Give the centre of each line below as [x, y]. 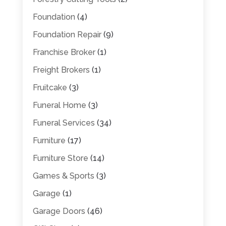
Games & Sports [63, 176]
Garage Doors [59, 211]
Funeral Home [59, 105]
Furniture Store [60, 158]
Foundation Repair [67, 34]
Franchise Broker [64, 52]
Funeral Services [64, 123]
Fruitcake [50, 87]
